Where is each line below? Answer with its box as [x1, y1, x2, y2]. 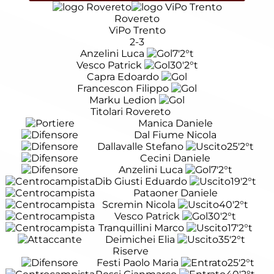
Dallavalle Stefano [97, 141, 183, 153]
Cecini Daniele [140, 152, 211, 165]
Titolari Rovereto [91, 106, 171, 118]
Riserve [113, 245, 149, 257]
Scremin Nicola [102, 199, 176, 211]
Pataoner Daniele [133, 187, 218, 199]
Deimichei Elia [105, 234, 176, 246]
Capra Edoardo [87, 71, 159, 83]
